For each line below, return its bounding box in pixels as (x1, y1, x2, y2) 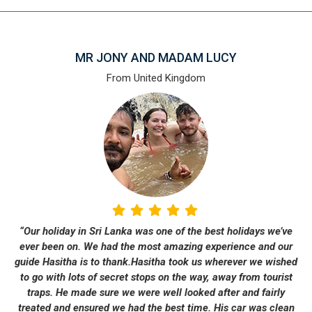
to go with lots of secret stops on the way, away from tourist (19, 271, 292, 284)
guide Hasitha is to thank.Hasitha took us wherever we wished (15, 256, 297, 269)
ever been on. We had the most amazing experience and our (19, 240, 292, 253)
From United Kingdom (107, 72, 205, 85)
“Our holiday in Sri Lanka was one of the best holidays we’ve (19, 225, 292, 238)
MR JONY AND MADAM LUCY (75, 50, 237, 65)
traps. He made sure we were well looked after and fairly (27, 286, 285, 299)
